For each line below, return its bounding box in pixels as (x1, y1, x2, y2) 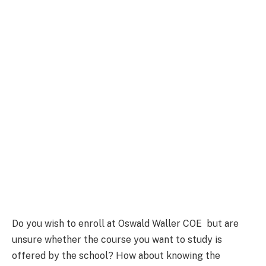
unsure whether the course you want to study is (12, 233, 222, 245)
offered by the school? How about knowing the (12, 249, 220, 261)
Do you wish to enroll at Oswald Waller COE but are (12, 217, 239, 229)
